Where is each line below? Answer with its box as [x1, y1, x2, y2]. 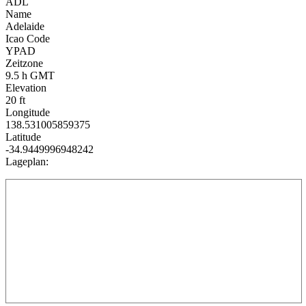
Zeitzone [5, 57, 43, 70]
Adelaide [5, 20, 44, 33]
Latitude [5, 131, 41, 143]
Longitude [5, 107, 50, 119]
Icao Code [5, 33, 50, 45]
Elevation [5, 82, 46, 94]
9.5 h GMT [5, 70, 55, 82]
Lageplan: [5, 156, 48, 168]
